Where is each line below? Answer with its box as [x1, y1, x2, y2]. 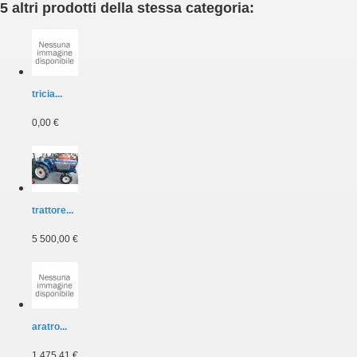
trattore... [32, 205, 73, 217]
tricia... [32, 88, 62, 100]
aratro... [32, 321, 67, 333]
